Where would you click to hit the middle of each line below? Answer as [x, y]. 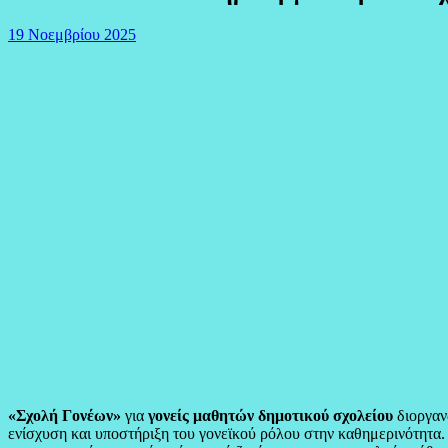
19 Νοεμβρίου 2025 [72, 34]
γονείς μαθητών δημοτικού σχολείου [272, 415]
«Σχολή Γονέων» [64, 415]
